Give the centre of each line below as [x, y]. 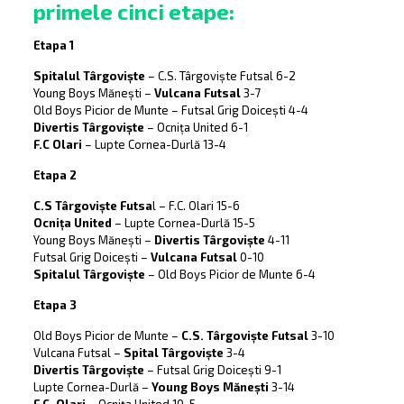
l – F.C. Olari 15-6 [196, 206]
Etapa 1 [53, 46]
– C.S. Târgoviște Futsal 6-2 [220, 76]
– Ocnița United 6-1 [196, 128]
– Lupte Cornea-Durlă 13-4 [154, 145]
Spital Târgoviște [173, 353]
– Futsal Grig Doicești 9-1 [212, 370]
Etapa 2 [55, 175]
